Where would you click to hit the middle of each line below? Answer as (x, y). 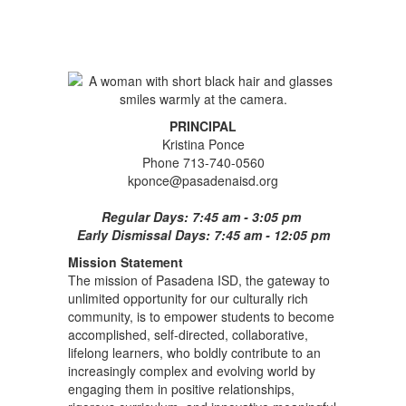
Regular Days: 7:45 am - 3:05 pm (203, 217)
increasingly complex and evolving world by (192, 371)
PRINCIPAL (203, 126)
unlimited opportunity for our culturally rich (188, 298)
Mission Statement (126, 262)
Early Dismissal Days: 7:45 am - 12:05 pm (203, 235)
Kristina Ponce (203, 144)
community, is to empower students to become (201, 316)
